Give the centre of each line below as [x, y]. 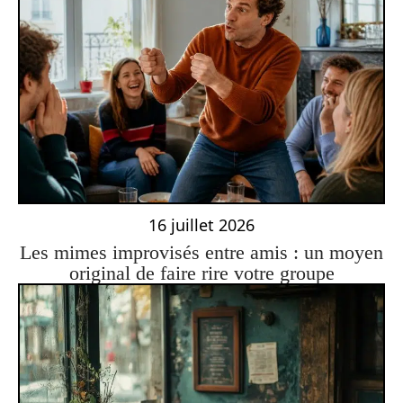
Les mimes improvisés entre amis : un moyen [201, 252]
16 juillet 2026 [201, 224]
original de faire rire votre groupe [201, 273]
